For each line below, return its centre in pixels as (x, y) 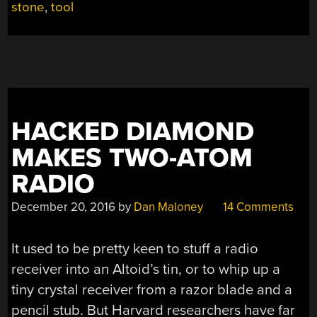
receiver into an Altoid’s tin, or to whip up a (146, 269)
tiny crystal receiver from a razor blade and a (152, 289)
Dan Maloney (169, 207)
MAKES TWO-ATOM (132, 158)
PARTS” (231, 78)
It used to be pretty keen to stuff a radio (135, 248)
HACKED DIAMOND (133, 132)
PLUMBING (240, 61)
